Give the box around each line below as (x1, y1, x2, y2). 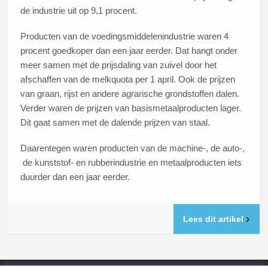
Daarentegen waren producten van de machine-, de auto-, (20, 142, 245, 153)
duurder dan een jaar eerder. (20, 171, 133, 182)
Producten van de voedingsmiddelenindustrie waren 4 (20, 31, 229, 42)
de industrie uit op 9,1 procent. (20, 5, 138, 16)
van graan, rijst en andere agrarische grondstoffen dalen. (20, 89, 240, 99)
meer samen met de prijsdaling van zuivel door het (20, 60, 217, 71)
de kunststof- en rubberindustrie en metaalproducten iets (20, 157, 242, 167)
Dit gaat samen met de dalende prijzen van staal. (20, 117, 211, 128)
